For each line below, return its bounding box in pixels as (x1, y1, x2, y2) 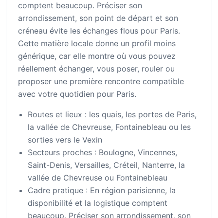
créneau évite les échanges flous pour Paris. (18, 26, 180, 36)
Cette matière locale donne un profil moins (18, 38, 176, 49)
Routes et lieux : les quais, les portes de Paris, (28, 109, 197, 120)
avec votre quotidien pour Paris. (18, 89, 136, 99)
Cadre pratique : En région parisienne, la (28, 185, 176, 196)
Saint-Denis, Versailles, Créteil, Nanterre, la (28, 160, 185, 170)
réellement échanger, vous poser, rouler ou (18, 64, 175, 74)
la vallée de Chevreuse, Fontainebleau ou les (28, 122, 191, 132)
